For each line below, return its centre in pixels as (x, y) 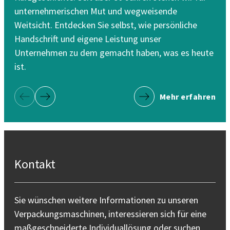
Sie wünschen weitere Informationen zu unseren (106, 200)
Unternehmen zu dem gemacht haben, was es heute (114, 52)
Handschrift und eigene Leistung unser (88, 39)
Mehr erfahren (187, 96)
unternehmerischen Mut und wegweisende (96, 11)
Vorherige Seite (60, 102)
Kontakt (35, 164)
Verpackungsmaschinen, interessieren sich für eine (110, 214)
